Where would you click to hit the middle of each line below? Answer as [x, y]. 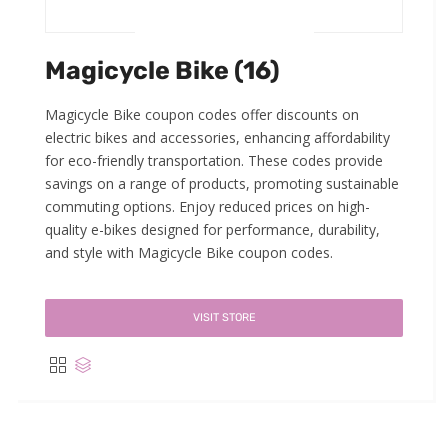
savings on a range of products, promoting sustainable [222, 184]
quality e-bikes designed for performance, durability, [212, 230]
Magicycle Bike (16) [162, 71]
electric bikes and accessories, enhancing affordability [217, 138]
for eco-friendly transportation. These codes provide [214, 161]
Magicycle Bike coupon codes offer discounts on [202, 115]
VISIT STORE [224, 318]
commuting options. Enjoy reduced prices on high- [207, 207]
